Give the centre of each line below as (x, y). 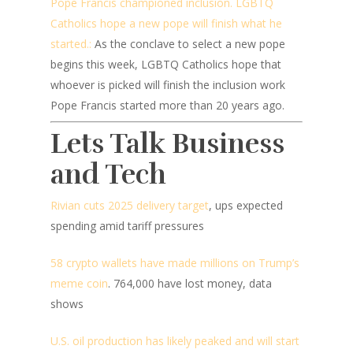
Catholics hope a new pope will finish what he (166, 23)
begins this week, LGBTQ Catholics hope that (166, 64)
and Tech (108, 175)
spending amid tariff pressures (127, 226)
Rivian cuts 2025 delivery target (130, 205)
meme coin (79, 283)
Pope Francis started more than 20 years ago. (167, 105)
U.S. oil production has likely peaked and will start (175, 341)
